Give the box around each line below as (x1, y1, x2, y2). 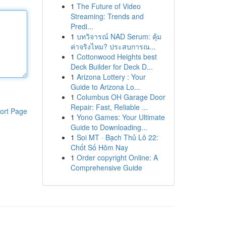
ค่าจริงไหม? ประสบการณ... (70, 41, 156, 51)
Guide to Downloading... (70, 122, 147, 132)
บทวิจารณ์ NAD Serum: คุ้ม (76, 31, 161, 41)
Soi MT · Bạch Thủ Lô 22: (76, 132, 158, 142)
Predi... (70, 21, 93, 31)
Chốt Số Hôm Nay (70, 142, 128, 152)
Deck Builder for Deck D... (70, 62, 153, 72)
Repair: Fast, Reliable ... (70, 102, 148, 112)
